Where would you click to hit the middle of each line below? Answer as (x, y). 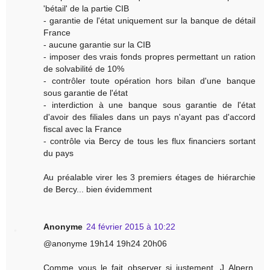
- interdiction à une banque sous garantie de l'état (149, 105)
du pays (59, 153)
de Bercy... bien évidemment (98, 189)
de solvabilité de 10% (84, 68)
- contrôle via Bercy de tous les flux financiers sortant (149, 141)
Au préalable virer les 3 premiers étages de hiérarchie (149, 177)
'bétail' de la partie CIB (86, 8)
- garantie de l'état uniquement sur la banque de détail (149, 20)
